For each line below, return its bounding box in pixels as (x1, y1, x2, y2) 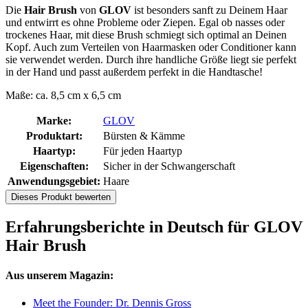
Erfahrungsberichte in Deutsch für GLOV (5, 218, 302, 236)
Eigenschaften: (19, 160, 89, 173)
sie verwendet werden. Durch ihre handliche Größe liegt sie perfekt (5, 54, 296, 66)
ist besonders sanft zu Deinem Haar (131, 4, 287, 16)
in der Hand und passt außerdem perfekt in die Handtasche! (5, 66, 263, 78)
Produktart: (25, 130, 82, 142)
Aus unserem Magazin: (5, 269, 113, 282)
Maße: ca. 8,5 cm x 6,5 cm (5, 89, 121, 102)
